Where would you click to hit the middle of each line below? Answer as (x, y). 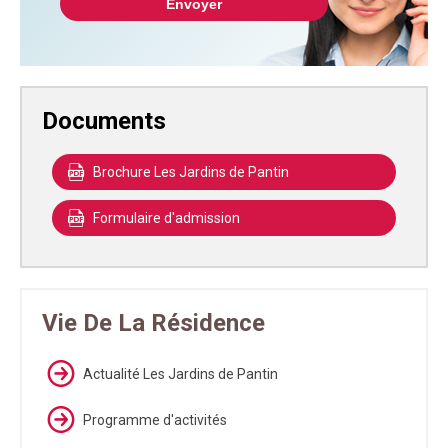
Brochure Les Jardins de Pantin (191, 172)
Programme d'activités (155, 420)
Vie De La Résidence (153, 323)
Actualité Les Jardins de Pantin (180, 374)
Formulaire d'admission (166, 218)
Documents (104, 121)
